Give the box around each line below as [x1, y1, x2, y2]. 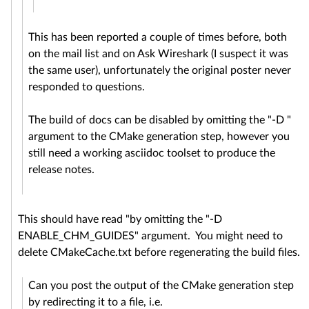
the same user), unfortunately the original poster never [28, 64, 292, 76]
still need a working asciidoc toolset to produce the [28, 147, 276, 159]
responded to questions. [28, 81, 146, 92]
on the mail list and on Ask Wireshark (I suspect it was [28, 48, 289, 59]
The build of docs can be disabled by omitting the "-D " [28, 114, 292, 126]
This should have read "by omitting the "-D [17, 213, 222, 225]
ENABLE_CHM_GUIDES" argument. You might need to [17, 230, 283, 241]
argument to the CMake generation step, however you [28, 130, 290, 142]
